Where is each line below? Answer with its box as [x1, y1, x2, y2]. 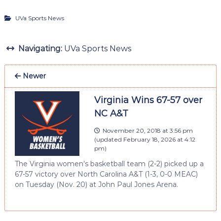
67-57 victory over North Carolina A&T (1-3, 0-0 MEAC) [14, 169, 198, 179]
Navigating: [18, 43, 62, 53]
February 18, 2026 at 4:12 [123, 135, 195, 143]
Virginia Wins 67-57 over [94, 94, 202, 106]
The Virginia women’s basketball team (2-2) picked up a [14, 159, 204, 168]
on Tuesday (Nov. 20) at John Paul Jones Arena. [14, 180, 178, 189]
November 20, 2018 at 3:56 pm [102, 126, 193, 134]
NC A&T [94, 108, 128, 119]
